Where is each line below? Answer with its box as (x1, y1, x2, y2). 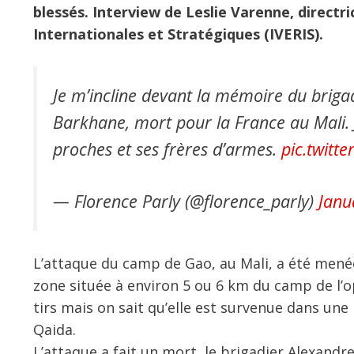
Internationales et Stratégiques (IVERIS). (33, 24, 323, 43)
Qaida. (33, 320, 76, 340)
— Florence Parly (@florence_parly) (53, 190, 318, 213)
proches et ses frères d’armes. (53, 137, 281, 160)
